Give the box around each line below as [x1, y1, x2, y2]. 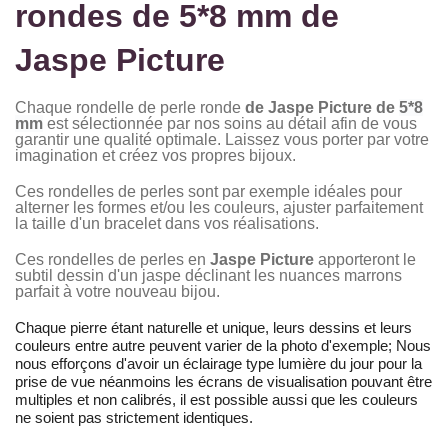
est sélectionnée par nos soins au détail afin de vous [43, 114, 417, 132]
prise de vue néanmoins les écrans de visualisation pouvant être [15, 372, 432, 390]
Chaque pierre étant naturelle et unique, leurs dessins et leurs [15, 318, 412, 336]
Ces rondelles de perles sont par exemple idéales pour [15, 182, 402, 200]
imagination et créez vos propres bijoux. [15, 146, 296, 164]
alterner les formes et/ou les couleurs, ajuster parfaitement [15, 198, 423, 216]
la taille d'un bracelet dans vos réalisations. [15, 214, 319, 232]
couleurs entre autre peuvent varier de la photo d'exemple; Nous [15, 336, 431, 354]
